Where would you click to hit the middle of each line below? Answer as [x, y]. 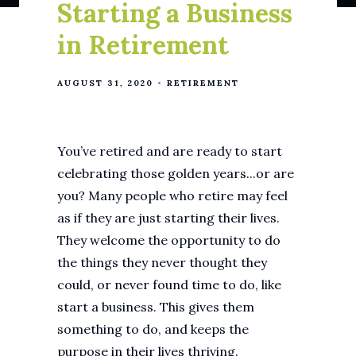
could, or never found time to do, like [169, 284]
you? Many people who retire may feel [172, 195]
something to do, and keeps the [153, 329]
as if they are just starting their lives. [168, 218]
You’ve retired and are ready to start [170, 151]
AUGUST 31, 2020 [105, 83]
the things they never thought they [162, 262]
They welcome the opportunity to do [169, 240]
